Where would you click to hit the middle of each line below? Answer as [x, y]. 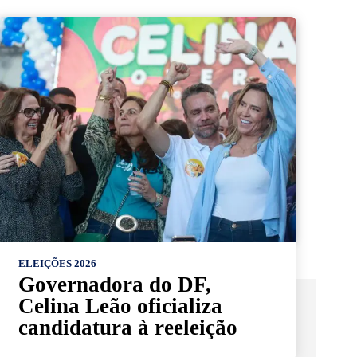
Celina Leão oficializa [120, 306]
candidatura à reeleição [127, 327]
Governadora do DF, [114, 284]
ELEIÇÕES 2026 [57, 263]
